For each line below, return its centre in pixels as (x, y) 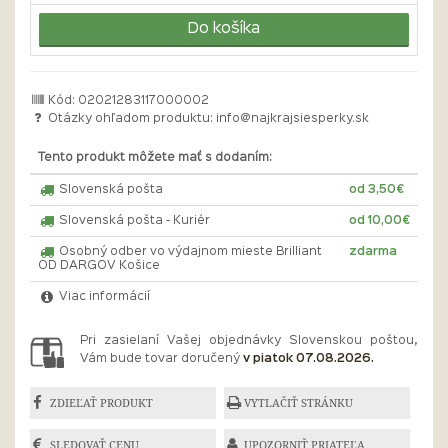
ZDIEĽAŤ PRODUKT (101, 403)
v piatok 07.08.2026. (308, 359)
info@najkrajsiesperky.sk (293, 119)
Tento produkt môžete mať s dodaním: (155, 158)
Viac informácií (102, 297)
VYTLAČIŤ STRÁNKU (299, 403)
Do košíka (224, 29)
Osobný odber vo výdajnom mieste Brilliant (188, 252)
